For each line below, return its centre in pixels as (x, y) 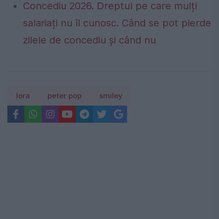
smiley (111, 96)
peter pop (65, 96)
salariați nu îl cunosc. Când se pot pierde (117, 23)
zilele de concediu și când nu (89, 40)
